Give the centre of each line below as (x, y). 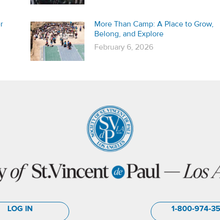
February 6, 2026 (124, 47)
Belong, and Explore (129, 34)
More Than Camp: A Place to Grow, (154, 24)
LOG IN (20, 208)
